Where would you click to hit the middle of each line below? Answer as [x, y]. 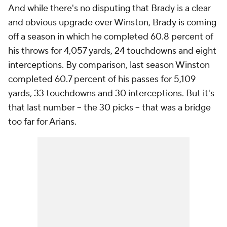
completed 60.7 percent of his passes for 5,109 [102, 79]
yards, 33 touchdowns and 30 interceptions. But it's [111, 93]
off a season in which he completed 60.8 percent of [111, 37]
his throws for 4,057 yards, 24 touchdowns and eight [112, 51]
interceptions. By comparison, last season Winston [109, 65]
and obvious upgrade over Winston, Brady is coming [112, 23]
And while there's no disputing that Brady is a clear [109, 8]
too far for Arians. [42, 122]
